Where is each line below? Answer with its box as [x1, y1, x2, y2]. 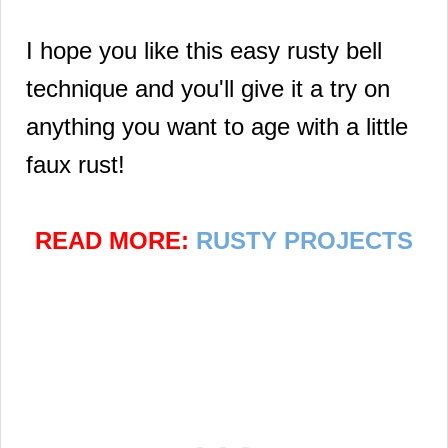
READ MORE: [35, 227, 196, 255]
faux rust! [26, 151, 132, 179]
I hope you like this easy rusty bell [26, 37, 382, 65]
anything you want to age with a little [26, 113, 408, 141]
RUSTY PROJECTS [196, 227, 413, 255]
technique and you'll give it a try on [26, 75, 390, 103]
